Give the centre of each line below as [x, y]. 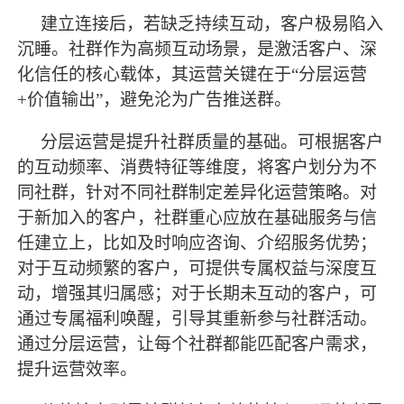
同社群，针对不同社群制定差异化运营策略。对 [197, 192]
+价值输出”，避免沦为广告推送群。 [155, 99]
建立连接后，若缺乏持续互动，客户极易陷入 [212, 23]
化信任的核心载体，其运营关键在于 [155, 74]
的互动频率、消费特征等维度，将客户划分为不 [197, 167]
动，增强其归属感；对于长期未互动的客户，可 [197, 293]
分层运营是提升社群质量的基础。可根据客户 [212, 142]
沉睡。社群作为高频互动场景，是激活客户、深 [197, 49]
